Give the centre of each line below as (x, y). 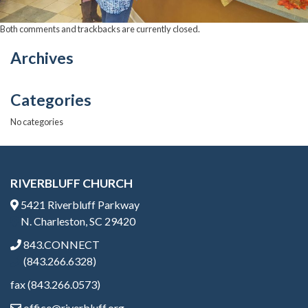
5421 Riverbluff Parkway (79, 205)
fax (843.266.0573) (55, 285)
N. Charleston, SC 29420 (77, 221)
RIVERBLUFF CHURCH (71, 184)
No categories (37, 121)
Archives (42, 57)
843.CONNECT (60, 245)
